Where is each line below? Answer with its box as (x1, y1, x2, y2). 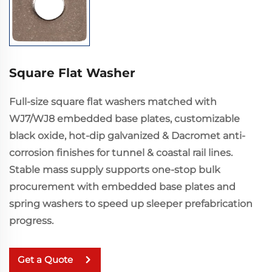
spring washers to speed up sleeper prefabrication (9, 197, 253, 209)
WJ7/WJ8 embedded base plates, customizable (9, 112, 240, 124)
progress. (9, 214, 53, 226)
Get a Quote (18, 254, 73, 266)
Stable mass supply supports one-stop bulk (9, 163, 220, 175)
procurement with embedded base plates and (9, 180, 236, 192)
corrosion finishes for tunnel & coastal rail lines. (9, 146, 233, 158)
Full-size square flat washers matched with (9, 95, 217, 107)
